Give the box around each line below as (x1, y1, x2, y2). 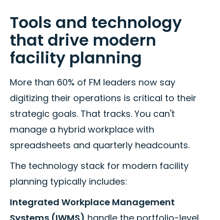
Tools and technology (10, 11, 182, 34)
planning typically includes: (10, 175, 127, 188)
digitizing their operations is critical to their (10, 92, 196, 105)
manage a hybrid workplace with (10, 123, 154, 136)
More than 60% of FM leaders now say (10, 76, 175, 89)
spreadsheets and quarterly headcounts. (10, 139, 190, 152)
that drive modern (10, 29, 156, 52)
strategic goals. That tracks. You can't (10, 108, 175, 120)
